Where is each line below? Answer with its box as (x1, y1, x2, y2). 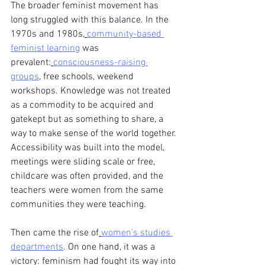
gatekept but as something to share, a (11, 114, 166, 125)
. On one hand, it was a (63, 241, 157, 253)
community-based (87, 28, 164, 40)
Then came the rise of (11, 227, 99, 239)
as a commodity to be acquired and (11, 99, 156, 111)
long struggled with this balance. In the (11, 14, 171, 26)
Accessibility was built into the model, (11, 142, 167, 154)
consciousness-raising (53, 57, 148, 69)
